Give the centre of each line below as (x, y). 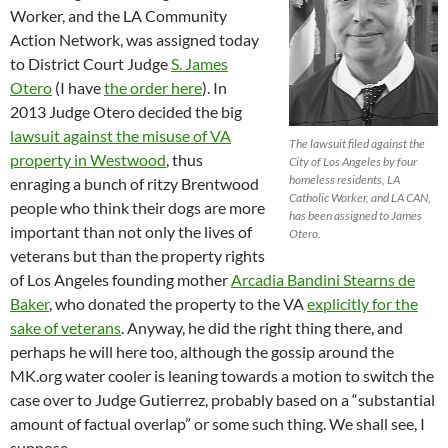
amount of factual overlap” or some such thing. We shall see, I (217, 424)
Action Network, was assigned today (134, 40)
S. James (199, 64)
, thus (184, 160)
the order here (153, 88)
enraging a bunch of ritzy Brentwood (134, 184)
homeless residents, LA (344, 180)
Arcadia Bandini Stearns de (323, 280)
